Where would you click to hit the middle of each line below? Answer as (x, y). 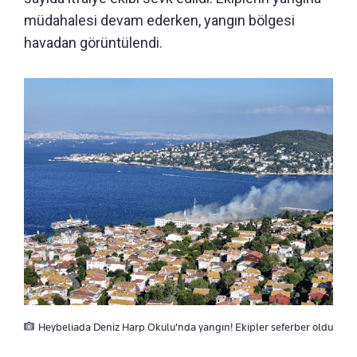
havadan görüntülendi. (93, 42)
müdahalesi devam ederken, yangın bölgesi (159, 20)
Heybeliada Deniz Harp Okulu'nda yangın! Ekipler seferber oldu (186, 326)
